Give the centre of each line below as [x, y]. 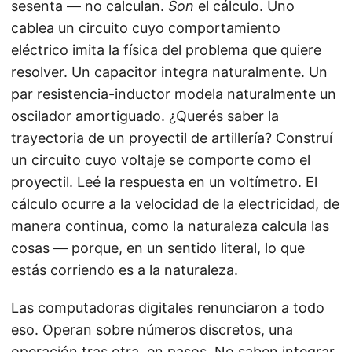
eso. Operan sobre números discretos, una [152, 330]
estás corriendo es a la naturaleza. [125, 270]
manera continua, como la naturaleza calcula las [170, 226]
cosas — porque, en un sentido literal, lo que [158, 248]
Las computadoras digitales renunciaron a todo [168, 308]
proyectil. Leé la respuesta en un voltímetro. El [164, 182]
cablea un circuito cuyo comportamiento [146, 28]
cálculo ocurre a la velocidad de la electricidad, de [175, 204]
